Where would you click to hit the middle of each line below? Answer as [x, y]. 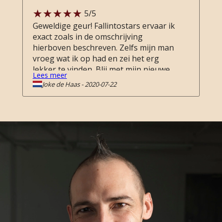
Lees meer [50, 75]
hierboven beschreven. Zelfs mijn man [103, 48]
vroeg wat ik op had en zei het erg [96, 58]
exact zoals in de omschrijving [87, 37]
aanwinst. [50, 80]
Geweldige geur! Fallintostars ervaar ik [104, 26]
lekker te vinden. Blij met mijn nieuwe [101, 69]
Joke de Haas [61, 84]
